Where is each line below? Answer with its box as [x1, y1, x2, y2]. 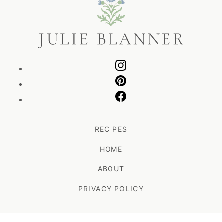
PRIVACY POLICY [78, 184, 144, 193]
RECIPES [94, 125, 128, 134]
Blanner [37, 4, 60, 15]
